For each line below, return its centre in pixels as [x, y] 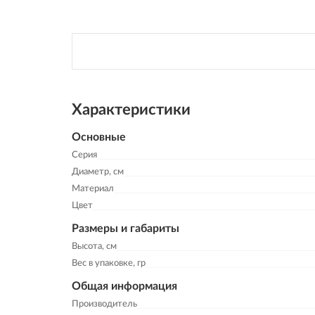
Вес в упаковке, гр [109, 263]
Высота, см [94, 246]
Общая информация [124, 286]
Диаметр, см [98, 172]
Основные [99, 137]
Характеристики [131, 110]
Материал [93, 189]
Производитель [104, 304]
